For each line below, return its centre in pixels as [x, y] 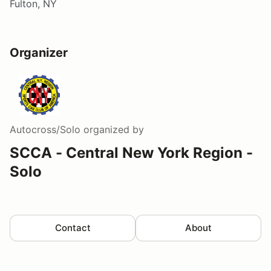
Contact [73, 227]
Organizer [39, 52]
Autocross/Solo [45, 129]
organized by [112, 129]
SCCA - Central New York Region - [131, 152]
